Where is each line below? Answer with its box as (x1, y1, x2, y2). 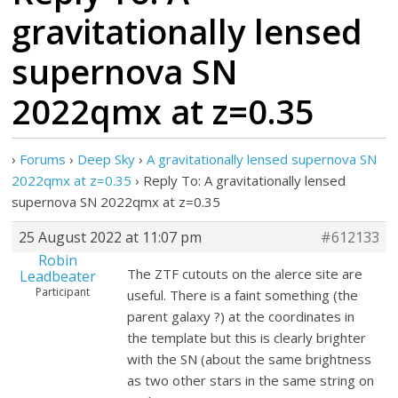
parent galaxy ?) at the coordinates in (127, 307, 355, 325)
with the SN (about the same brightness (127, 350, 372, 368)
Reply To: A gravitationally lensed (143, 171, 346, 189)
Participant (36, 284, 91, 299)
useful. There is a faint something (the (127, 286, 359, 304)
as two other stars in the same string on (127, 371, 375, 389)
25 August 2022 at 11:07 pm (19, 227, 203, 247)
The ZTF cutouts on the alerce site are (127, 265, 363, 283)
